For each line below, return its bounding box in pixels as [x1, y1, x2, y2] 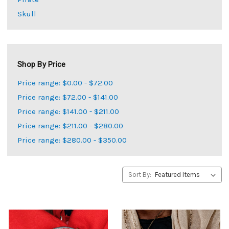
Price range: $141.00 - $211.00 [17, 106, 119, 116]
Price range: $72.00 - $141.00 [17, 92, 118, 102]
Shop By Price [17, 59, 66, 69]
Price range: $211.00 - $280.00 [17, 121, 123, 130]
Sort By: [128, 170, 151, 178]
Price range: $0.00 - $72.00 [17, 78, 113, 87]
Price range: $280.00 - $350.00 [17, 135, 127, 145]
